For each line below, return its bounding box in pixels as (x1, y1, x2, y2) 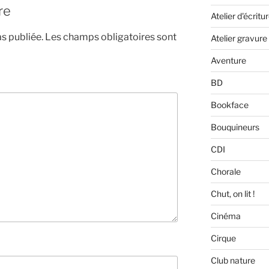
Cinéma (210, 211, 241, 222)
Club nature (210, 255, 255, 266)
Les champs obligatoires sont (45, 31, 177, 43)
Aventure (210, 55, 246, 66)
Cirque (210, 233, 236, 244)
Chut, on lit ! (210, 189, 255, 199)
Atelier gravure (210, 33, 267, 44)
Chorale (210, 166, 241, 177)
